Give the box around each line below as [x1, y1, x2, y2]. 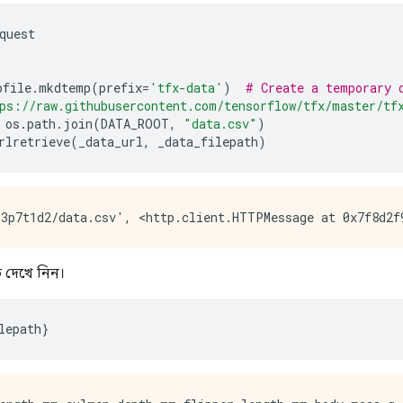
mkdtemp [39, 79, 91, 96]
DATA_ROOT [101, 115, 169, 132]
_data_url [78, 133, 143, 150]
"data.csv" [184, 115, 257, 132]
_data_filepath [150, 133, 258, 150]
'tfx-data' [149, 79, 223, 96]
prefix [99, 79, 142, 96]
